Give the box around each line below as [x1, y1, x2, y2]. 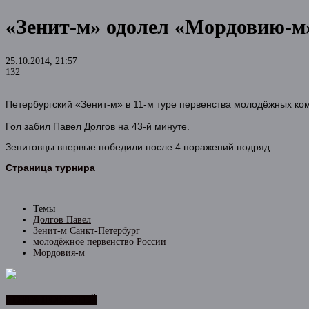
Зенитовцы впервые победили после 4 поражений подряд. [6, 141, 272, 152]
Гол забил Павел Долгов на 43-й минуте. [6, 120, 190, 132]
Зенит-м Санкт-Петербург [33, 225, 140, 236]
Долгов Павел [33, 214, 91, 225]
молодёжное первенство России [33, 236, 166, 247]
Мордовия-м [33, 247, 85, 258]
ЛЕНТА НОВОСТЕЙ [6, 295, 97, 306]
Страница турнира [6, 161, 95, 173]
